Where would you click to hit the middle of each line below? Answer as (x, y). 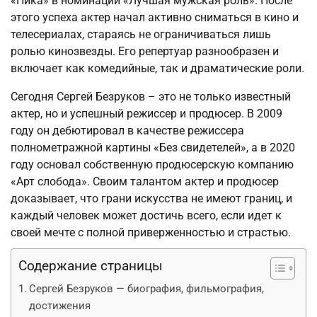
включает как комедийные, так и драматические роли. (157, 68)
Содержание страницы (91, 265)
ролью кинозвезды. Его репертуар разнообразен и (145, 51)
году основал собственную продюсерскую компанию (152, 164)
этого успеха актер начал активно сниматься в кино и (155, 17)
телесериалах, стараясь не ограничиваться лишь (141, 34)
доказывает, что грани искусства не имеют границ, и (151, 198)
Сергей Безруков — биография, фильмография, (147, 288)
